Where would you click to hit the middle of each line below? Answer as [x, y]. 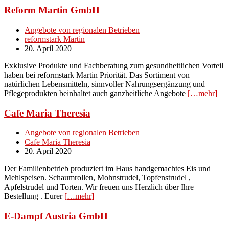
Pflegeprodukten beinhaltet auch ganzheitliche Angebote [96, 93]
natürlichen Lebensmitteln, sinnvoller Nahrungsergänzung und [105, 84]
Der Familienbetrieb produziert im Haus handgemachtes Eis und [107, 169]
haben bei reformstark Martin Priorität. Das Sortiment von [97, 75]
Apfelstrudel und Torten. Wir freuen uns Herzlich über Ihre [99, 187]
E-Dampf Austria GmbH [56, 216]
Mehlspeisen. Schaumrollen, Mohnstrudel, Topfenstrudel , [97, 178]
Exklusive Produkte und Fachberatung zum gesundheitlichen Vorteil [114, 66]
